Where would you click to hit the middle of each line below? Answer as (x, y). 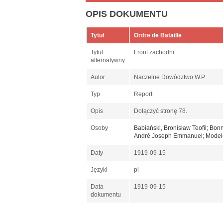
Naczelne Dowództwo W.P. (170, 77)
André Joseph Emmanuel (168, 136)
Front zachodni (155, 53)
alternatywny (108, 60)
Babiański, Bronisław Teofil (170, 128)
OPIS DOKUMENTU (127, 14)
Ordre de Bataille (159, 36)
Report (144, 94)
